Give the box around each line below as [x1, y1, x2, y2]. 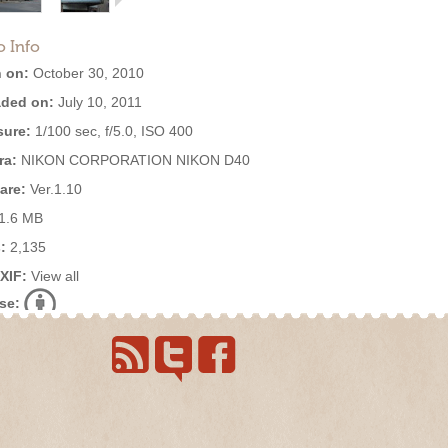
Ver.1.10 [26, 181, 82, 197]
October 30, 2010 [29, 65, 144, 81]
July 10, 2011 [54, 94, 142, 110]
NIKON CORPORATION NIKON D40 [17, 152, 250, 168]
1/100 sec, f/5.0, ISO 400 [31, 123, 193, 139]
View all [31, 268, 79, 284]
